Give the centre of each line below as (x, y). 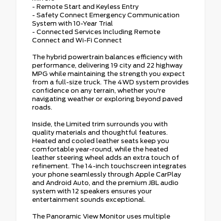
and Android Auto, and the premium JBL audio (105, 183)
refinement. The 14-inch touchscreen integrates (109, 166)
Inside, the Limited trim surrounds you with (100, 124)
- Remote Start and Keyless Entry (85, 6)
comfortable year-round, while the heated (100, 149)
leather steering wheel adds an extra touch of (106, 157)
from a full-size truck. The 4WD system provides (110, 82)
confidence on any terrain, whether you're (99, 90)
